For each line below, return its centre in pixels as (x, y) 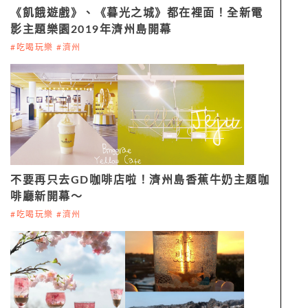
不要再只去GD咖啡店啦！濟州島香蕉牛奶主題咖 (140, 180)
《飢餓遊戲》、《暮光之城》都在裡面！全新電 (137, 13)
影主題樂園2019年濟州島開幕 (91, 29)
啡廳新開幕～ (46, 196)
